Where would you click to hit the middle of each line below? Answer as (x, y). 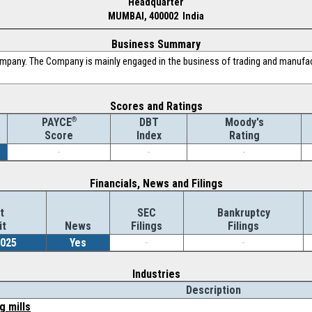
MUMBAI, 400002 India (156, 16)
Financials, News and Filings (156, 184)
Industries (156, 274)
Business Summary (156, 44)
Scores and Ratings (156, 106)
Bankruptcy (243, 213)
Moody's (244, 122)
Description (213, 290)
